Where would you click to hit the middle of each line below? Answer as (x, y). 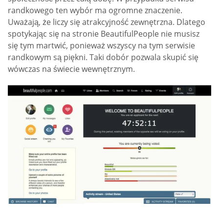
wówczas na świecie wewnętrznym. (71, 69)
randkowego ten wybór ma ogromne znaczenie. (95, 10)
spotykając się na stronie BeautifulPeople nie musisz (104, 33)
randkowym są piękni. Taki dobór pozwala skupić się (103, 57)
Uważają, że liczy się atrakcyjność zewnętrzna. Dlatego (107, 22)
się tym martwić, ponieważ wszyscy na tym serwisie (101, 45)
